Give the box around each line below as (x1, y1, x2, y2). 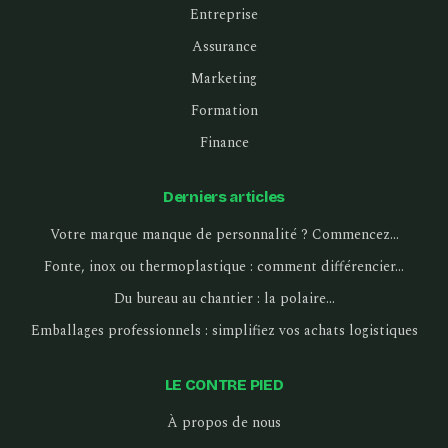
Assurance (191, 35, 257, 57)
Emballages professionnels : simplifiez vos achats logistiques (30, 319, 418, 341)
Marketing (191, 67, 257, 89)
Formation (190, 99, 258, 121)
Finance (199, 131, 249, 153)
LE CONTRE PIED (164, 375, 284, 394)
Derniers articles (163, 187, 285, 206)
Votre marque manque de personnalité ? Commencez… (49, 223, 399, 245)
